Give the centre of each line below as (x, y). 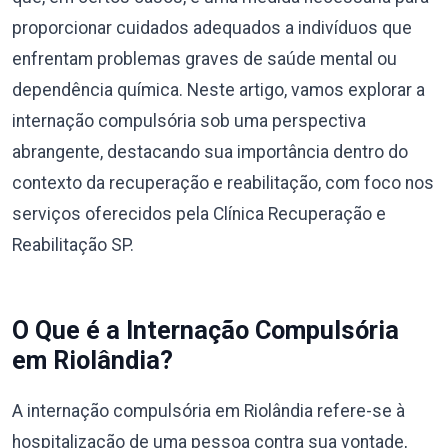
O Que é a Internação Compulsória (205, 330)
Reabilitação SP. (73, 245)
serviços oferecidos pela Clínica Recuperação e (199, 214)
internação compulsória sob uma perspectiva (189, 121)
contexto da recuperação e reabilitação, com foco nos (223, 183)
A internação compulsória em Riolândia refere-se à (208, 411)
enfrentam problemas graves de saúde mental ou (204, 59)
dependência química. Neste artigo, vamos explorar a (218, 90)
